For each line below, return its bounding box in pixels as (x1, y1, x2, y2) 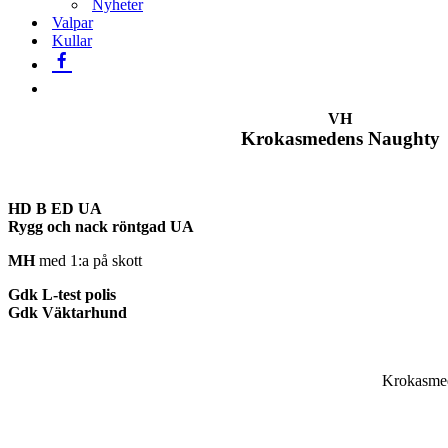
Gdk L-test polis (8, 286, 116, 303)
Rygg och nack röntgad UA (8, 218, 194, 235)
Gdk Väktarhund (8, 304, 127, 321)
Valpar (52, 14, 93, 31)
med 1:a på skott (35, 252, 142, 269)
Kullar (52, 32, 92, 49)
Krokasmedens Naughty (240, 128, 440, 149)
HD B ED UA (8, 200, 102, 217)
